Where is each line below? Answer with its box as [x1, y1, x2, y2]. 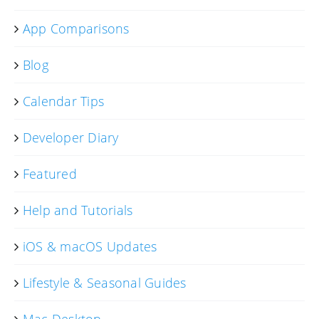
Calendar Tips [23, 92, 105, 110]
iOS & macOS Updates [23, 237, 157, 255]
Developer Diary [23, 128, 119, 146]
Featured [23, 164, 77, 182]
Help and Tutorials [23, 201, 133, 219]
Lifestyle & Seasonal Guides [23, 273, 187, 291]
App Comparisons [23, 19, 130, 37]
